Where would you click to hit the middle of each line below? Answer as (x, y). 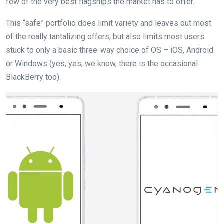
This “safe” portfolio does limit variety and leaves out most (109, 23)
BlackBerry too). (33, 77)
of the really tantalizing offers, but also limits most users (105, 36)
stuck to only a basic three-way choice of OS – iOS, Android (110, 50)
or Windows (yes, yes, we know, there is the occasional (102, 63)
